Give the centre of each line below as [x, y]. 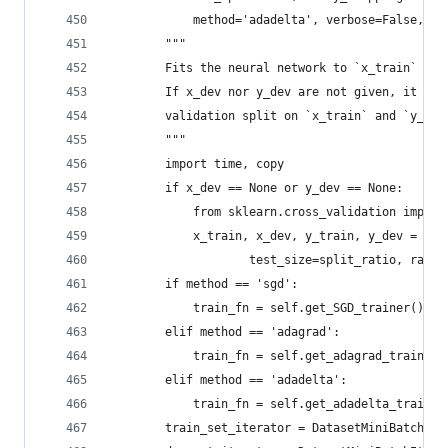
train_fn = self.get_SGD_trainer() [266, 308]
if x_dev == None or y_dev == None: [256, 188]
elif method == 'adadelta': [228, 380]
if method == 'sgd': [203, 284]
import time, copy [196, 164]
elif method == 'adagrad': [224, 332]
